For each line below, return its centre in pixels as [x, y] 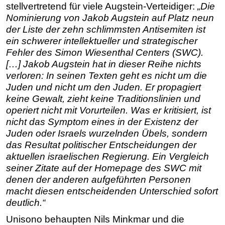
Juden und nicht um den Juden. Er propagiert [103, 87]
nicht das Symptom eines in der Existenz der [102, 122]
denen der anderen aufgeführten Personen [98, 180]
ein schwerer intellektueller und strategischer [102, 41]
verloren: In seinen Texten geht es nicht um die [106, 76]
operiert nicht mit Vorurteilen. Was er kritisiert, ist [108, 110]
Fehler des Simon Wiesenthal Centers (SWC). [105, 53]
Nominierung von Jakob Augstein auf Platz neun [110, 18]
